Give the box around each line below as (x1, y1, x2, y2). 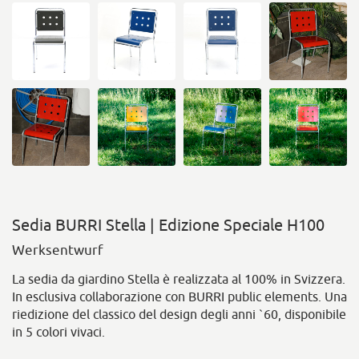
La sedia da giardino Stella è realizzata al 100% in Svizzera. (12, 272, 345, 286)
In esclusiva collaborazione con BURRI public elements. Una (12, 289, 347, 304)
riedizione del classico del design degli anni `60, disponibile (12, 307, 346, 321)
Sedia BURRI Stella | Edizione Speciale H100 (12, 216, 325, 234)
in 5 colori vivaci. (12, 325, 105, 339)
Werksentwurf (12, 242, 103, 258)
